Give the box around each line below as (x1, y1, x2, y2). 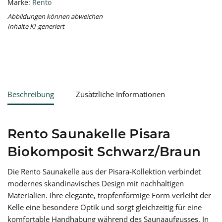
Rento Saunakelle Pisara (7, 126, 171, 142)
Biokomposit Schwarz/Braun (7, 144, 201, 160)
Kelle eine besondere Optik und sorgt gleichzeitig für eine (7, 202, 202, 213)
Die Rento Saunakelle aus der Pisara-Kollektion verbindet (7, 166, 201, 177)
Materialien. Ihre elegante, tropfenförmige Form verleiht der (7, 190, 211, 201)
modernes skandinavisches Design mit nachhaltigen (7, 178, 184, 189)
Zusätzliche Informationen (76, 89, 165, 99)
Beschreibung (7, 89, 54, 99)
